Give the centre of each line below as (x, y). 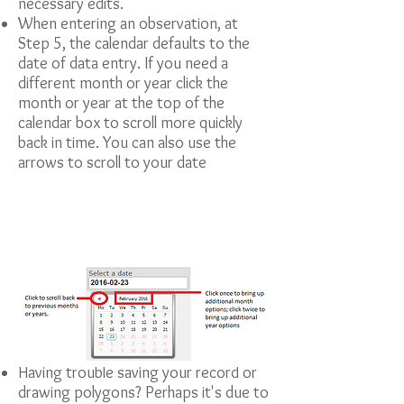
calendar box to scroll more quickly (130, 123)
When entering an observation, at (128, 23)
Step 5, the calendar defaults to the (134, 43)
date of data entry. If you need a (123, 63)
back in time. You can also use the (127, 142)
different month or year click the (123, 83)
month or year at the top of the (121, 103)
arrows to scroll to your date (112, 162)
